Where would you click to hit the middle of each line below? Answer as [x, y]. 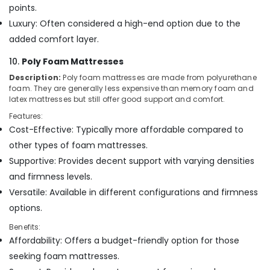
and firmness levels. [51, 177]
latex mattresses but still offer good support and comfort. [117, 99]
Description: [35, 77]
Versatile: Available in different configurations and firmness [133, 192]
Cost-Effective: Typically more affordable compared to [126, 130]
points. [23, 8]
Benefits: [25, 227]
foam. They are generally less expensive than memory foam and [131, 88]
